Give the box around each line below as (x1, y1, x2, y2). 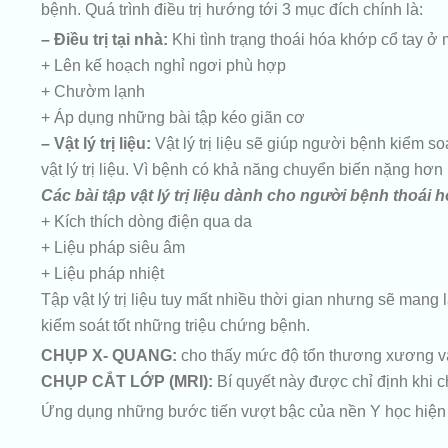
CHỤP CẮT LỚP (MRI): (40, 372, 213, 391)
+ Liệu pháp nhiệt (40, 264, 164, 283)
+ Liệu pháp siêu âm (40, 238, 185, 257)
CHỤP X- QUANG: (40, 346, 177, 365)
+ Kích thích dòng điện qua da (40, 212, 252, 231)
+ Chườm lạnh (40, 82, 145, 101)
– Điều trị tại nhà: (40, 30, 172, 49)
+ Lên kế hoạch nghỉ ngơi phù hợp (40, 56, 286, 75)
